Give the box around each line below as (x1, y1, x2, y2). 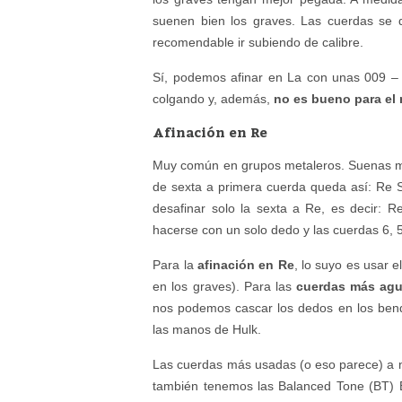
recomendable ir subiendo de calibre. (153, 35, 364, 49)
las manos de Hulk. (153, 322, 262, 336)
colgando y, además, (153, 92, 275, 106)
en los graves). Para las (153, 279, 296, 293)
